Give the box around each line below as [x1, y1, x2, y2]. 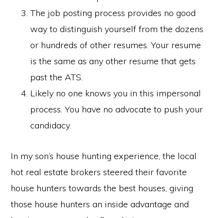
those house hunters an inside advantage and [11, 198, 189, 210]
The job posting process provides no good [30, 7, 196, 18]
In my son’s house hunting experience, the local [11, 150, 197, 162]
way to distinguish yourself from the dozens [30, 23, 204, 35]
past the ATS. [30, 71, 83, 83]
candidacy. [30, 119, 72, 131]
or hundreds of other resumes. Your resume [30, 39, 201, 51]
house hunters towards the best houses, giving [11, 182, 194, 194]
